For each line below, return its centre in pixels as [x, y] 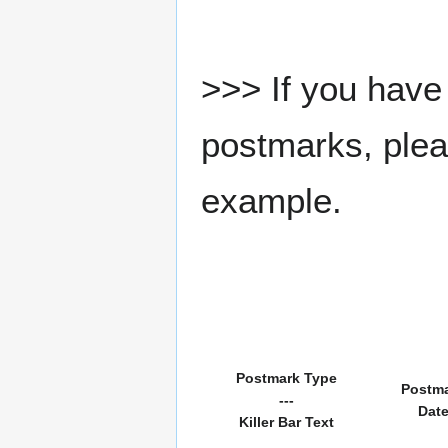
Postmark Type [286, 377]
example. [271, 200]
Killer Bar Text [286, 421]
